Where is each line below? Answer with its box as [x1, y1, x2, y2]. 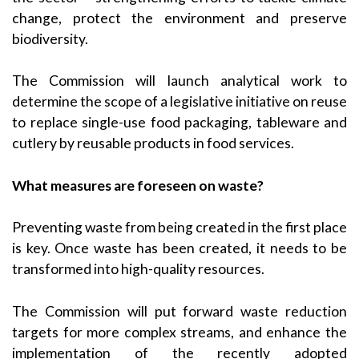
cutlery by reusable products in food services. [12, 135, 294, 152]
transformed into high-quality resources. [12, 260, 264, 278]
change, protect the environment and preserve [12, 9, 347, 26]
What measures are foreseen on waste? [12, 176, 264, 194]
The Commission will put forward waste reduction [12, 302, 347, 320]
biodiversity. [12, 30, 88, 47]
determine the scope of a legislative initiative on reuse [12, 93, 347, 111]
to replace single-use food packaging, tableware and [12, 114, 347, 131]
